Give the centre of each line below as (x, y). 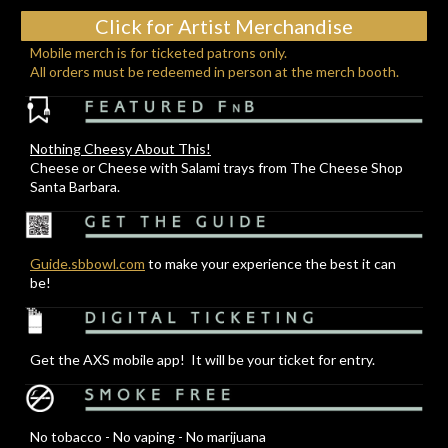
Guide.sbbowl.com (87, 263)
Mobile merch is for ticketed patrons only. (161, 52)
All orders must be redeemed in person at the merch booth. (214, 71)
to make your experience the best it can (270, 263)
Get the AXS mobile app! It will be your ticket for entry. (202, 359)
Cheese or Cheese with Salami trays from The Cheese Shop (216, 167)
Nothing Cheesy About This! (120, 148)
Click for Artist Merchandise (224, 26)
